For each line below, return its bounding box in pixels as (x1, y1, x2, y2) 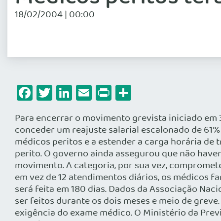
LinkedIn (72, 80, 131, 105)
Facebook (33, 80, 99, 105)
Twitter (52, 80, 102, 105)
